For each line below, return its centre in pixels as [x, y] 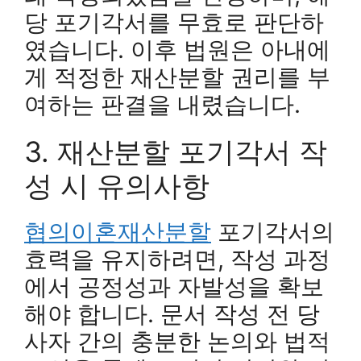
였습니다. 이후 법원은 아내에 [177, 49]
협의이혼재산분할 [118, 231]
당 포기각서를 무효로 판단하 [174, 22]
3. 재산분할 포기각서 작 [176, 151]
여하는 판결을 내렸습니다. [162, 104]
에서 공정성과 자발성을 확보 [174, 286]
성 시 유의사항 [117, 185]
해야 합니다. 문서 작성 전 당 [172, 313]
